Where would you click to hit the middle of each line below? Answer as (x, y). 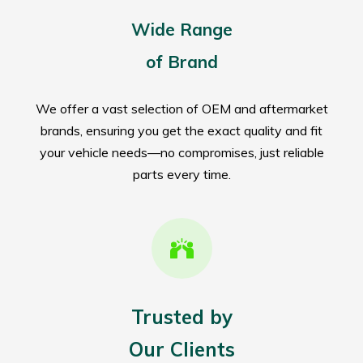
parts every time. (181, 175)
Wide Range (181, 30)
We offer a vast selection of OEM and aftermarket (181, 109)
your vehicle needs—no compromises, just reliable (181, 153)
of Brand (181, 62)
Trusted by (181, 317)
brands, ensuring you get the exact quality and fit (181, 131)
